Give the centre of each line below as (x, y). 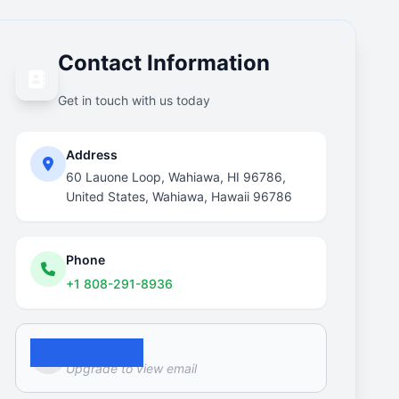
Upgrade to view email (131, 368)
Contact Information (164, 63)
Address (92, 155)
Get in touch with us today (134, 100)
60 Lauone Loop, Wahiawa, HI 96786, (176, 177)
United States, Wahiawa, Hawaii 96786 (179, 196)
